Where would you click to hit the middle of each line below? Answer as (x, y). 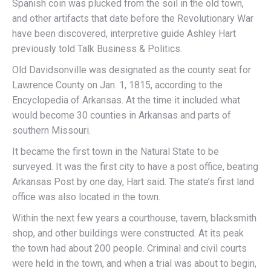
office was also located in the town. (86, 197)
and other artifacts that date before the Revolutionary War (133, 19)
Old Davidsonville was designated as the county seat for (132, 70)
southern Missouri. (51, 131)
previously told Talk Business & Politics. (97, 49)
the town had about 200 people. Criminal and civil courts (129, 249)
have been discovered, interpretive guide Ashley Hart (124, 34)
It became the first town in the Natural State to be (116, 152)
